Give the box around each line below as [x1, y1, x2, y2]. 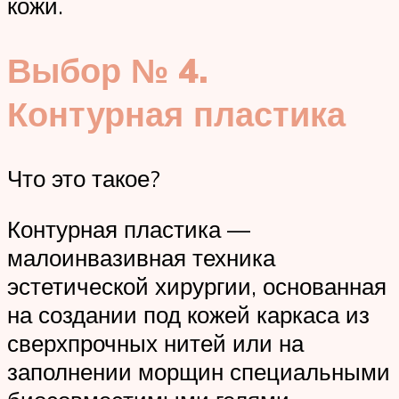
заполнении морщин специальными [7, 357, 390, 387]
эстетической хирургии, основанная [7, 272, 387, 301]
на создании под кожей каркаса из [7, 300, 370, 330]
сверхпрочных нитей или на [7, 329, 304, 358]
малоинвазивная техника [7, 243, 275, 273]
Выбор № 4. [7, 47, 208, 92]
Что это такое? [7, 163, 160, 192]
